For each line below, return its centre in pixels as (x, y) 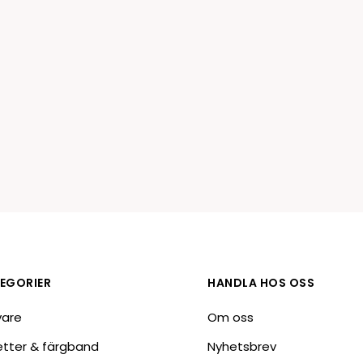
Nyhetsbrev (242, 347)
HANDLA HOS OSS (261, 283)
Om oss (231, 318)
